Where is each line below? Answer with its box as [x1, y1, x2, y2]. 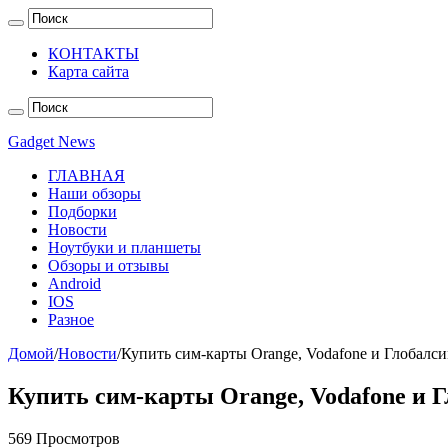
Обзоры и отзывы [48, 257, 169, 274]
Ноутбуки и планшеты [48, 239, 201, 256]
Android [48, 275, 101, 292]
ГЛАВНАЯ [48, 167, 125, 184]
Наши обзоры [48, 185, 141, 202]
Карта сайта [48, 63, 129, 80]
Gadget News [8, 133, 95, 150]
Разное [48, 311, 94, 328]
